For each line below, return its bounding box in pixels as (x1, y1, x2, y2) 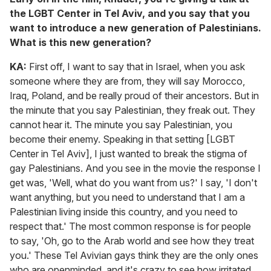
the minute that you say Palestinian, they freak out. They (10, 103, 255, 116)
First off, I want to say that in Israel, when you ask (27, 60, 245, 73)
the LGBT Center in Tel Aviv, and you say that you (10, 7, 250, 19)
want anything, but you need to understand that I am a (10, 191, 245, 203)
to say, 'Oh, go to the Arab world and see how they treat (10, 234, 254, 247)
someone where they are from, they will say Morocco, (10, 74, 245, 87)
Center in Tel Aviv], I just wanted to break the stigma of (10, 147, 247, 160)
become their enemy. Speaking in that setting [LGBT (10, 132, 235, 145)
